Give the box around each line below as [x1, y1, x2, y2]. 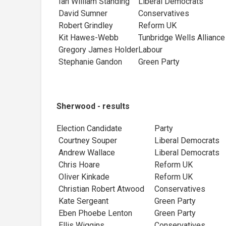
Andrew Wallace [56, 147, 115, 157]
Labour [138, 44, 162, 54]
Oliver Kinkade [56, 172, 109, 182]
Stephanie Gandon [56, 56, 122, 67]
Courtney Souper [56, 135, 117, 145]
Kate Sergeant [56, 196, 108, 206]
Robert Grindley [56, 20, 113, 30]
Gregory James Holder [56, 44, 138, 54]
